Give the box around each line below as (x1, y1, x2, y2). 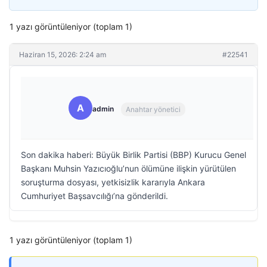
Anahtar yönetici (126, 104, 181, 114)
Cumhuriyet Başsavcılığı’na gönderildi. (21, 191, 168, 201)
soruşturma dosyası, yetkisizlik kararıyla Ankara (21, 177, 205, 187)
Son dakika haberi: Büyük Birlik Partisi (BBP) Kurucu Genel (21, 150, 246, 160)
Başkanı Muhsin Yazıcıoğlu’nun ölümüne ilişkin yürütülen (21, 163, 236, 173)
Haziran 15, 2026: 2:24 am (19, 50, 106, 59)
